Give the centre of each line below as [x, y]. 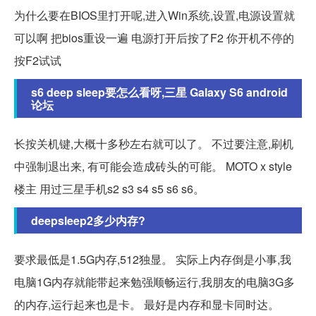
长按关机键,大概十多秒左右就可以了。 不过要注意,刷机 [154, 143]
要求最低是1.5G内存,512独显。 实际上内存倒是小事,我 [153, 259]
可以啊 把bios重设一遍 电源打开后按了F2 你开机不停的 [154, 37]
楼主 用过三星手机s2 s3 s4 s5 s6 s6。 [109, 188]
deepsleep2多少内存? [88, 220]
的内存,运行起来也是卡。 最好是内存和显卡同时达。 [147, 304]
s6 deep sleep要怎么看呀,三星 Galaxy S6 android [159, 92]
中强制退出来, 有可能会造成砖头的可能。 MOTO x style [153, 166]
